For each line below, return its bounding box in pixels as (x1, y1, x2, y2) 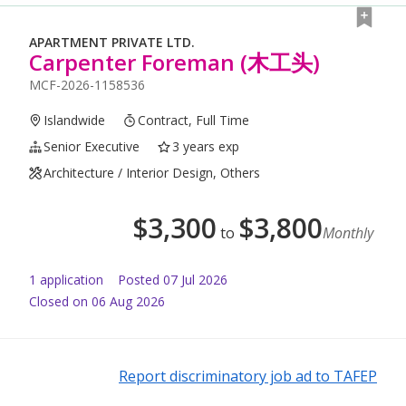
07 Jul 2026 (163, 271, 227, 289)
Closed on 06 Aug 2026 (29, 293, 165, 311)
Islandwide (43, 111, 106, 130)
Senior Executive (43, 138, 140, 156)
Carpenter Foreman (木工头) (29, 47, 320, 78)
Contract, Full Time (138, 111, 250, 130)
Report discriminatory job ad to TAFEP (119, 366, 377, 387)
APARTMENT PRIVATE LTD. (29, 34, 195, 52)
